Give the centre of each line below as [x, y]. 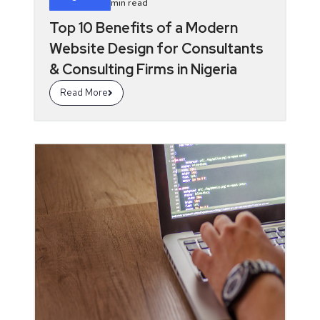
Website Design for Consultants [156, 49]
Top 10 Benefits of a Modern [143, 28]
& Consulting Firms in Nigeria [143, 69]
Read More [84, 92]
